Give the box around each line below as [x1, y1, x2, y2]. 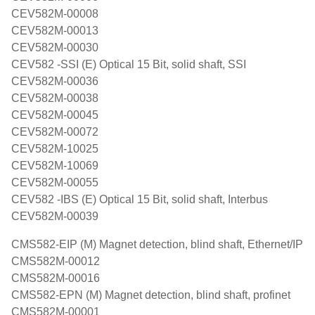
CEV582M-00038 [11, 92, 98, 104]
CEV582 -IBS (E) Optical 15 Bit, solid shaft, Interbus [11, 193, 268, 205]
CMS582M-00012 [11, 255, 100, 267]
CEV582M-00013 [11, 25, 98, 37]
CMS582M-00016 [11, 272, 100, 284]
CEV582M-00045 [11, 109, 98, 121]
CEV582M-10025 [11, 143, 98, 155]
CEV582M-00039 [11, 210, 98, 222]
